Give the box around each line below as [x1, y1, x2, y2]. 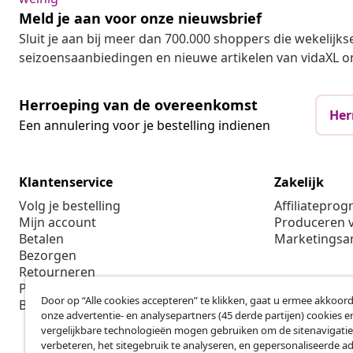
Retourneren [19, 263, 95, 281]
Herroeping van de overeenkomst [19, 95, 258, 115]
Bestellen [19, 296, 73, 314]
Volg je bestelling [19, 197, 121, 215]
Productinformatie [19, 280, 130, 298]
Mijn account [19, 214, 96, 232]
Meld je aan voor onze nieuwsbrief [19, 9, 262, 28]
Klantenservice [19, 173, 113, 191]
